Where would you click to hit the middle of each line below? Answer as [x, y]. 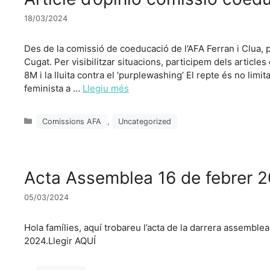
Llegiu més [106, 88]
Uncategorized [145, 121]
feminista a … [53, 88]
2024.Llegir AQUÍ [60, 240]
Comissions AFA [72, 121]
